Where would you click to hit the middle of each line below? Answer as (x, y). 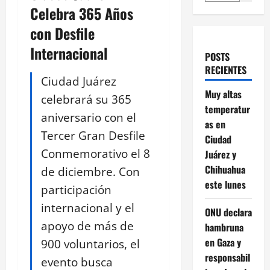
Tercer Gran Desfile (93, 136)
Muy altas (223, 94)
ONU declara (228, 212)
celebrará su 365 (86, 99)
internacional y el (88, 208)
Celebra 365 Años (82, 14)
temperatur (227, 109)
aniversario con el (89, 118)
